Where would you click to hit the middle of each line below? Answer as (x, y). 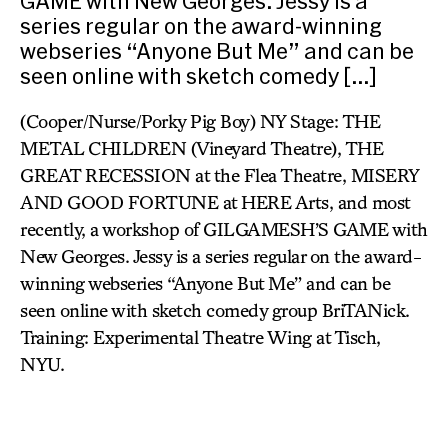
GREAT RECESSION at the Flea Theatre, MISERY (219, 175)
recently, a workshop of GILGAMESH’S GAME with (224, 229)
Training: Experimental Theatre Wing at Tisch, (200, 337)
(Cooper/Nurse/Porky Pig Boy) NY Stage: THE (200, 121)
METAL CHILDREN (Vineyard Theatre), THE (201, 148)
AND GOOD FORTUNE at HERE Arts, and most (215, 202)
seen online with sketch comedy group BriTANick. (215, 310)
